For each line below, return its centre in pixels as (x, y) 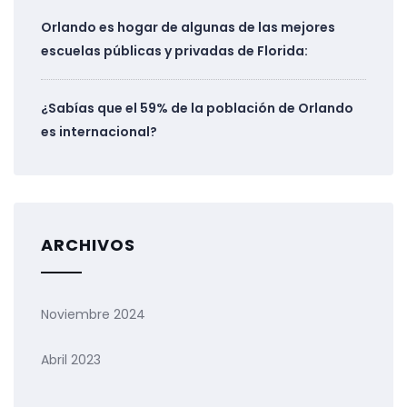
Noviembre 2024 (93, 315)
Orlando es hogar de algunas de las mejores (188, 28)
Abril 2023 (71, 360)
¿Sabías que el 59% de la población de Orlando (197, 109)
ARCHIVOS (88, 245)
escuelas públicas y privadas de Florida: (174, 51)
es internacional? (99, 132)
